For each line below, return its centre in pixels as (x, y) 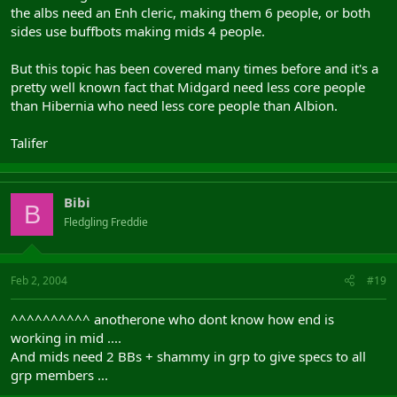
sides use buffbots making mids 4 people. (138, 31)
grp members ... (59, 374)
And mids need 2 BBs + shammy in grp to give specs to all (188, 356)
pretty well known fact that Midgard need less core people (188, 87)
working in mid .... (66, 337)
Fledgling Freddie (106, 222)
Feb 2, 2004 (39, 280)
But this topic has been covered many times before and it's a (195, 68)
